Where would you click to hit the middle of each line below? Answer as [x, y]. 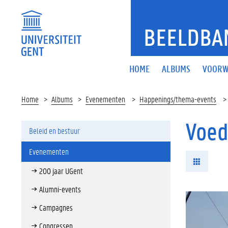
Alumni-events [60, 189]
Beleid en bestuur [54, 131]
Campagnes [56, 207]
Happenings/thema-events [178, 99]
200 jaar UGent [61, 171]
